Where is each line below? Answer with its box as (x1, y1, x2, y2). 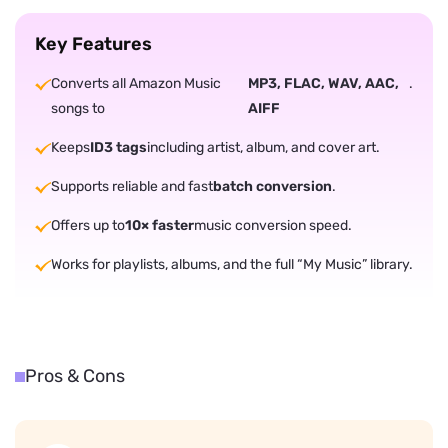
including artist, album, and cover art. (147, 139, 380, 157)
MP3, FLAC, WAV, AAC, (247, 75, 399, 93)
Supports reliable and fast (51, 178, 213, 196)
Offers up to (51, 217, 125, 235)
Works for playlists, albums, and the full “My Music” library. (51, 256, 413, 274)
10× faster (125, 217, 194, 235)
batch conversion (213, 178, 332, 196)
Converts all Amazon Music (51, 75, 221, 93)
